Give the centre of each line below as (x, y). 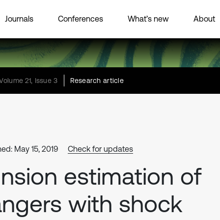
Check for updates (100, 149)
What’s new (148, 18)
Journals (19, 18)
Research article (97, 81)
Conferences (81, 18)
